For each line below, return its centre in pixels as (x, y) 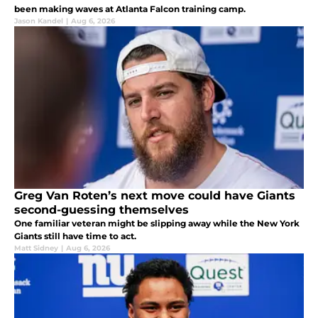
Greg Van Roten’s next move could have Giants (155, 195)
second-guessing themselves (102, 209)
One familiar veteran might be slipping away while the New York (157, 223)
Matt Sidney (36, 248)
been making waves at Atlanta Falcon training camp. (130, 9)
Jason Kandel (39, 21)
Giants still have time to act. (75, 236)
